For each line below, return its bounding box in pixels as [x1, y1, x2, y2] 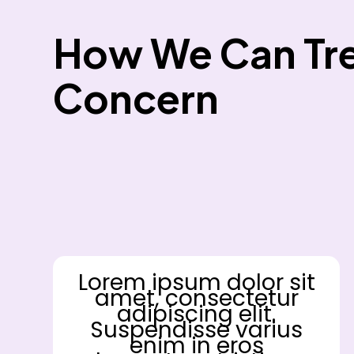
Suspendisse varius [90, 314, 303, 345]
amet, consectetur [94, 282, 299, 314]
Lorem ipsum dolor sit [77, 266, 315, 298]
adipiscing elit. [117, 298, 277, 330]
